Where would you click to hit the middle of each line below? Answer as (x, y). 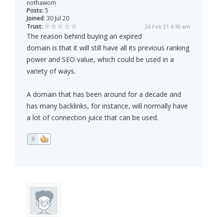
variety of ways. (51, 71)
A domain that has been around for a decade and (104, 94)
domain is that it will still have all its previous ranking (108, 48)
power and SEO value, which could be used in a (100, 60)
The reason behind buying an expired (84, 36)
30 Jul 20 (57, 18)
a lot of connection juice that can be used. (93, 118)
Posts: (35, 11)
